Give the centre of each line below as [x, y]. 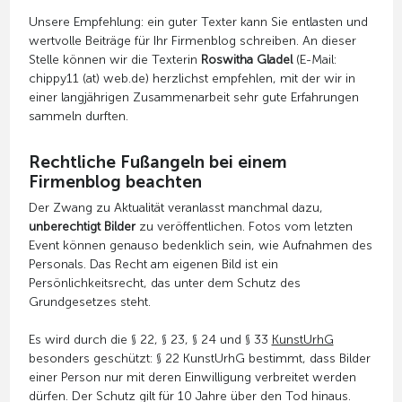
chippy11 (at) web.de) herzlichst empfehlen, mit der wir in [192, 78]
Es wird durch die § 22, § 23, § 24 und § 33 [150, 339]
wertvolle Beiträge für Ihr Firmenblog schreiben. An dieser [192, 40]
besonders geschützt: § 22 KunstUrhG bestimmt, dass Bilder [199, 358]
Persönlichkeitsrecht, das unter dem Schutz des [164, 283]
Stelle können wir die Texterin [114, 59]
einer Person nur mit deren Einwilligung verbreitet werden [192, 377]
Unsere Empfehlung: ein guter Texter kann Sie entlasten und [198, 22]
